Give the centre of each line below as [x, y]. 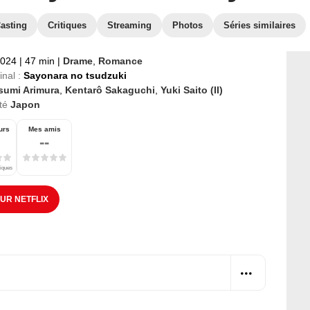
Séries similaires [259, 25]
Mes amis [44, 129]
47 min [40, 61]
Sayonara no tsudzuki [75, 75]
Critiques [67, 25]
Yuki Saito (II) [192, 90]
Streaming [129, 25]
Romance [120, 61]
